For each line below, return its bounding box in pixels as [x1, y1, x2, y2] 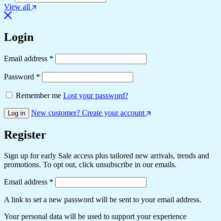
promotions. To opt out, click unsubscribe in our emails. [4, 160, 177, 169]
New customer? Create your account [31, 109, 145, 117]
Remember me [16, 91, 61, 100]
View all [4, 2, 30, 11]
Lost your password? [63, 91, 128, 100]
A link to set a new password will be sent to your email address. [4, 195, 201, 204]
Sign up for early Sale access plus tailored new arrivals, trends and [4, 151, 209, 160]
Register [4, 128, 46, 142]
